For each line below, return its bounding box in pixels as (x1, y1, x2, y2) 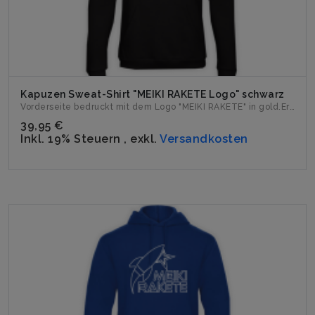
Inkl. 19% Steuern (20, 132, 124, 146)
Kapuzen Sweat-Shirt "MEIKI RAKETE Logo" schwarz (20, 89, 285, 100)
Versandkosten (160, 132, 248, 146)
